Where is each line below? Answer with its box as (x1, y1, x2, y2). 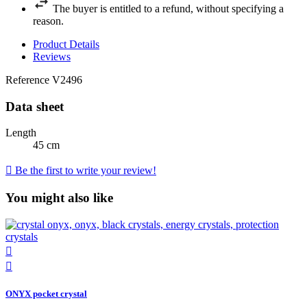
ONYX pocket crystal (5, 288, 87, 299)
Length (5, 127, 36, 139)
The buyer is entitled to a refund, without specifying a (53, 2, 284, 14)
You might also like (5, 190, 113, 205)
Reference (5, 73, 52, 86)
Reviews (33, 50, 71, 62)
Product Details (33, 38, 99, 50)
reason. (33, 14, 64, 27)
